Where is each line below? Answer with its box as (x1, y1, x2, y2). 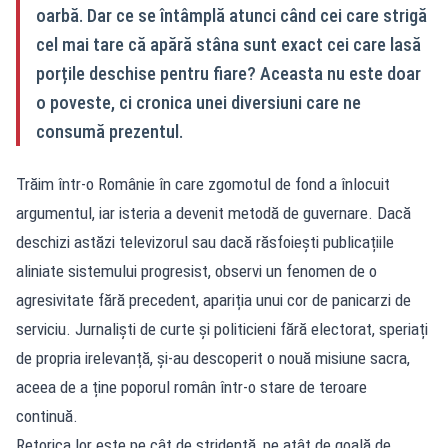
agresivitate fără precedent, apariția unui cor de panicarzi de (16, 289, 411, 310)
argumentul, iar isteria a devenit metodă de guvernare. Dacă (16, 202, 411, 223)
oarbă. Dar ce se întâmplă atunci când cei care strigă (36, 4, 427, 26)
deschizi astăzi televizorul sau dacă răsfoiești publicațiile (16, 231, 394, 252)
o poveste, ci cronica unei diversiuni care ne (36, 91, 361, 113)
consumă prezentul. (36, 120, 183, 142)
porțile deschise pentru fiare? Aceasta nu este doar (36, 62, 421, 84)
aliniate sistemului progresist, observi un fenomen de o (16, 260, 377, 281)
